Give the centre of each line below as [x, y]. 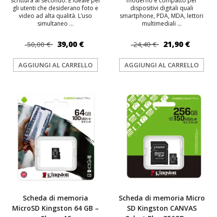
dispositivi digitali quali [162, 8]
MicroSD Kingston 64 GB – [55, 208]
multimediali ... [162, 23]
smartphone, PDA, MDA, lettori [162, 16]
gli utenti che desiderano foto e [55, 8]
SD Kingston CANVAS [162, 208]
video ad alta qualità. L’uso [55, 16]
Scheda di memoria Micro [162, 198]
